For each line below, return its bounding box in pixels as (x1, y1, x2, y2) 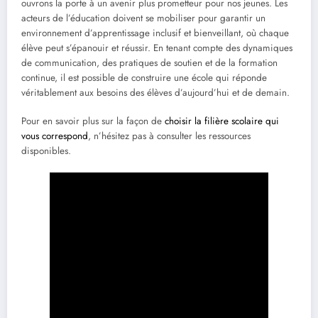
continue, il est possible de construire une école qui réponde (21, 71, 267, 85)
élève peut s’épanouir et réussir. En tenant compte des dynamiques (21, 41, 292, 55)
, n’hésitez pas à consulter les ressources (88, 129, 251, 143)
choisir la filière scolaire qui (165, 114, 279, 128)
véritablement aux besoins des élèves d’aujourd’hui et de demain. (21, 86, 290, 100)
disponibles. (21, 144, 71, 158)
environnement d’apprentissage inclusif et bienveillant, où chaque (21, 26, 289, 40)
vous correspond (21, 129, 88, 143)
